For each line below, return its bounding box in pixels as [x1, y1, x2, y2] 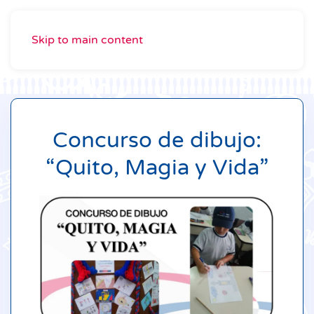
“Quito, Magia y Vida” [46, 155, 268, 181]
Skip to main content [32, 33, 143, 47]
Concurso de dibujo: [53, 128, 261, 153]
